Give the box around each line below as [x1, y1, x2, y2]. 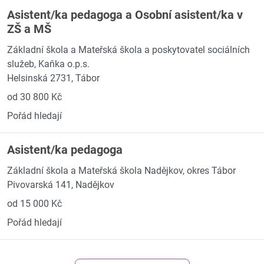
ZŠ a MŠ [7, 22, 51, 36]
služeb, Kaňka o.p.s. [7, 58, 90, 70]
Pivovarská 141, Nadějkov [7, 179, 114, 190]
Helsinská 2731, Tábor [7, 72, 100, 84]
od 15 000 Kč [7, 198, 62, 209]
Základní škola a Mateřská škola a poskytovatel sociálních [7, 44, 250, 55]
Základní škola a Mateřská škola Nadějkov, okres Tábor [7, 165, 236, 176]
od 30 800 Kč [7, 91, 62, 103]
